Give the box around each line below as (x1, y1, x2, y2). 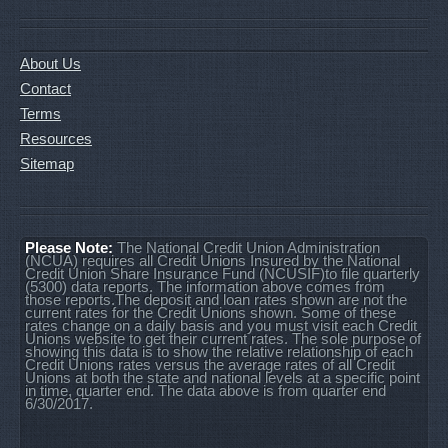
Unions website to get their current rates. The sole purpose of (25, 331, 421, 348)
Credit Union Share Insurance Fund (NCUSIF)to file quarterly (25, 266, 420, 283)
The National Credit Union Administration (113, 240, 380, 257)
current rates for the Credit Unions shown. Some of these (25, 305, 396, 322)
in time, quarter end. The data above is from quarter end (25, 383, 386, 400)
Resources (20, 130, 92, 147)
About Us (20, 55, 81, 72)
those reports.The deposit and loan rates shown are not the (25, 292, 407, 309)
